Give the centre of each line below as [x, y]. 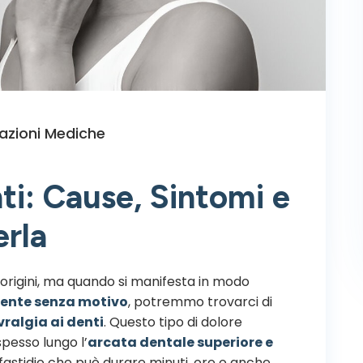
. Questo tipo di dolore [173, 322]
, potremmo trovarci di [200, 301]
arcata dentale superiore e [180, 342]
